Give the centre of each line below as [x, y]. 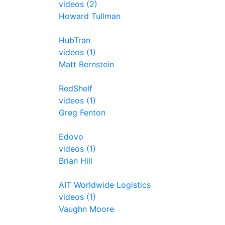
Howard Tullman [90, 16]
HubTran [75, 40]
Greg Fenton [82, 113]
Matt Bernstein [86, 64]
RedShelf [76, 88]
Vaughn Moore [86, 209]
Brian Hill [76, 161]
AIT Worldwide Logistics [105, 185]
